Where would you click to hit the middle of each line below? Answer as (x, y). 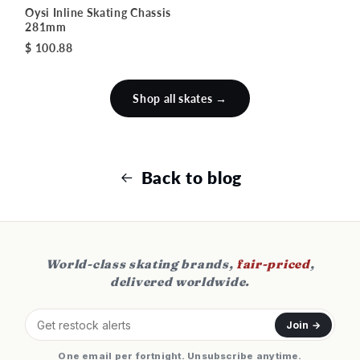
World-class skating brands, (141, 264)
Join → (303, 325)
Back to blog (192, 177)
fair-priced (273, 264)
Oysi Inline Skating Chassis (98, 13)
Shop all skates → (180, 99)
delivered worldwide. (180, 282)
